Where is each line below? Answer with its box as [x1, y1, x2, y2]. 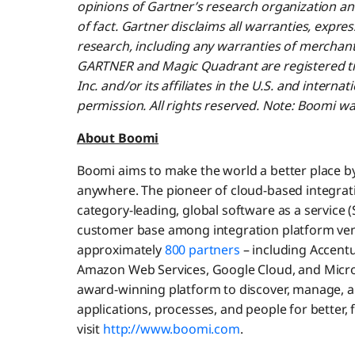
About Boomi [76, 129, 159, 147]
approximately [76, 241, 165, 259]
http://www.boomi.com [100, 320, 240, 338]
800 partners [164, 241, 240, 259]
